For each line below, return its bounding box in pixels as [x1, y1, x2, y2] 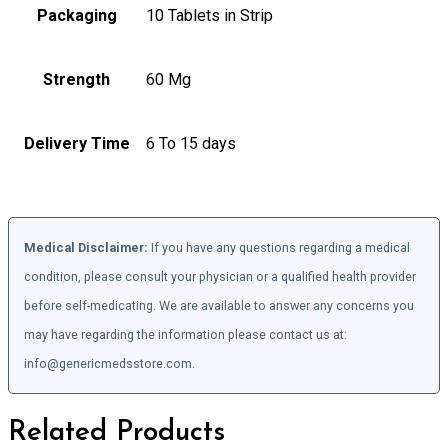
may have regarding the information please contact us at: [24, 326, 347, 342]
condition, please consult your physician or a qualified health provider [24, 268, 416, 284]
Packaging [36, 5, 117, 25]
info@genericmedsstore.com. [24, 355, 195, 371]
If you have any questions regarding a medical [148, 239, 410, 255]
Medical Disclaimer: [24, 239, 148, 255]
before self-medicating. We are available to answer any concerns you [24, 297, 414, 313]
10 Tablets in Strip [146, 5, 273, 25]
